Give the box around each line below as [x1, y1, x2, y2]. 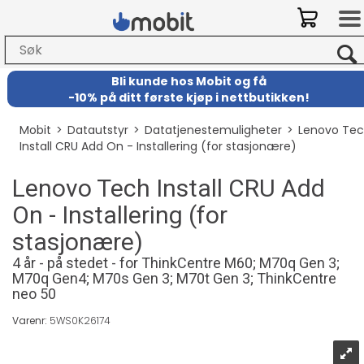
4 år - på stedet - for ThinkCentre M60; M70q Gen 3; [12, 254, 340, 271]
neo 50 [12, 285, 56, 302]
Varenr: [12, 314, 50, 327]
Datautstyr [67, 122, 128, 138]
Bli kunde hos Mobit [111, 72, 235, 89]
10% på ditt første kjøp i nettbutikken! [75, 89, 310, 106]
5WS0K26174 [50, 314, 110, 327]
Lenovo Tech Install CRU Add [12, 174, 325, 202]
